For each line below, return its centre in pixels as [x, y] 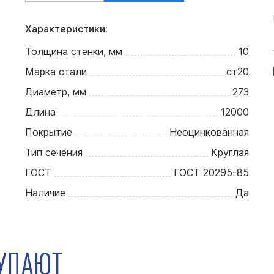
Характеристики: [66, 29]
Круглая [230, 152]
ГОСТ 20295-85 [212, 172]
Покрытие [48, 132]
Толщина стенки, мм [73, 51]
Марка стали [56, 72]
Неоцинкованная [209, 132]
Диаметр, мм [55, 92]
